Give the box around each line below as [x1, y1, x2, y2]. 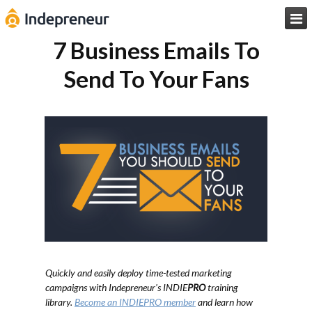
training [205, 281, 238, 293]
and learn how [196, 296, 253, 308]
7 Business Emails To [52, 36, 260, 64]
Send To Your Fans [63, 65, 249, 93]
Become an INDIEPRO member [75, 296, 196, 308]
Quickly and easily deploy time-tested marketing [45, 267, 232, 279]
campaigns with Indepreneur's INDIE [45, 281, 187, 293]
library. [45, 296, 75, 308]
